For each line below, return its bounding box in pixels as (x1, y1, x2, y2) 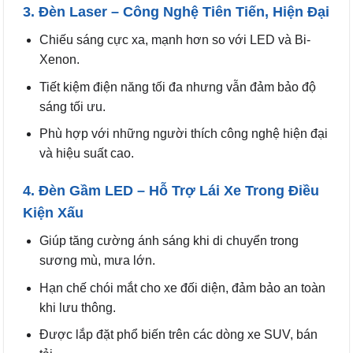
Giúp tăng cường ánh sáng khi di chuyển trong (39, 234, 299, 248)
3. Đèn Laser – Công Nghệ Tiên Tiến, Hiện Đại (23, 4, 329, 20)
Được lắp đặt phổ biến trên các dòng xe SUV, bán (39, 328, 318, 342)
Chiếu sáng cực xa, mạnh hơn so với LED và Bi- (39, 33, 310, 47)
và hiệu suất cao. (39, 147, 134, 161)
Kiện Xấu (23, 205, 84, 221)
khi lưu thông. (39, 300, 116, 314)
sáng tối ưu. (39, 99, 106, 113)
